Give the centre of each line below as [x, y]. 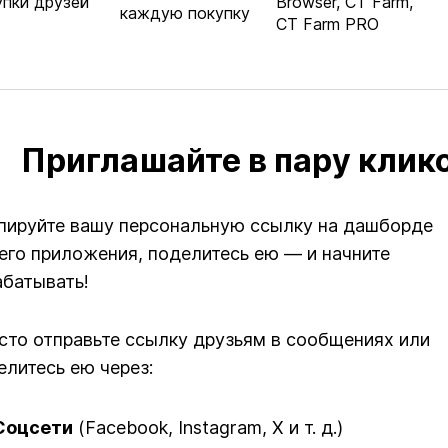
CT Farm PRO [327, 24]
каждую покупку [185, 13]
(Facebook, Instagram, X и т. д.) [208, 427]
